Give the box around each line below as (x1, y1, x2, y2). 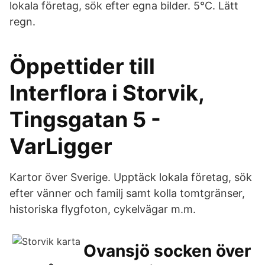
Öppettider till (9, 53, 155, 79)
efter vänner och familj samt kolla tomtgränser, (9, 187, 245, 199)
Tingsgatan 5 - (9, 106, 161, 132)
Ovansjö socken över (83, 241, 251, 261)
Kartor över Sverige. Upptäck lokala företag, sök (9, 171, 252, 183)
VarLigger (9, 133, 112, 159)
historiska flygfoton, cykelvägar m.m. (9, 203, 196, 215)
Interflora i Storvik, (9, 80, 204, 106)
